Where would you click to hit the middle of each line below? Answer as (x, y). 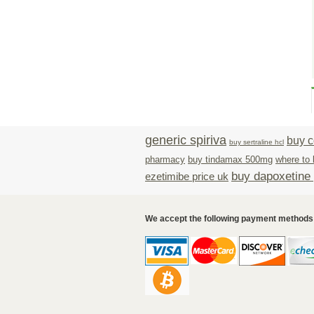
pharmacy (165, 159)
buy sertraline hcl (257, 142)
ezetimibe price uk (187, 176)
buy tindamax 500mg (230, 159)
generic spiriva (186, 140)
